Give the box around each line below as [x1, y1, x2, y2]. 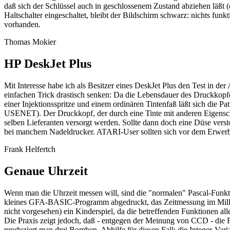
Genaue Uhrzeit [4, 164, 88, 178]
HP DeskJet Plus [4, 57, 91, 71]
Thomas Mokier [4, 37, 56, 47]
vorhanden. [4, 20, 41, 29]
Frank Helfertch [4, 145, 55, 154]
